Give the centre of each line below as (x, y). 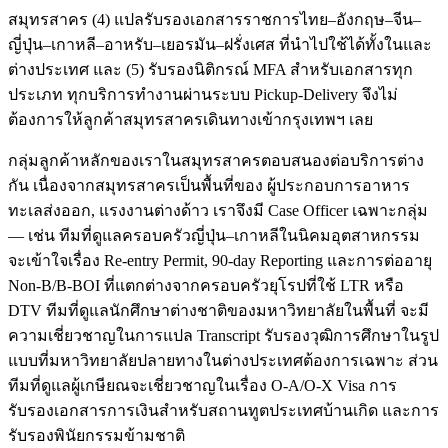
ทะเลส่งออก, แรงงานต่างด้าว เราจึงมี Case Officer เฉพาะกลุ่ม (218, 211)
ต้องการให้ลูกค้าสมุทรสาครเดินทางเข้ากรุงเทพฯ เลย (190, 120)
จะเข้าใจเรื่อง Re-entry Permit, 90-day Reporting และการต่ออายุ (220, 261)
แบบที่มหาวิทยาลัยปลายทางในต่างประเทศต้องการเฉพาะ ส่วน (223, 361)
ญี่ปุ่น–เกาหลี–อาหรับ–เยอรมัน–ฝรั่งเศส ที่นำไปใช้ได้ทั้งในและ (220, 45)
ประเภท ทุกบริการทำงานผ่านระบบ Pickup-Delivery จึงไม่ (203, 95)
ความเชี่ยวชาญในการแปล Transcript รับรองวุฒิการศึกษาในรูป (223, 336)
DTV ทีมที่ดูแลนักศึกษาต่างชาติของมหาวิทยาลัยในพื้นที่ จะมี (218, 311)
